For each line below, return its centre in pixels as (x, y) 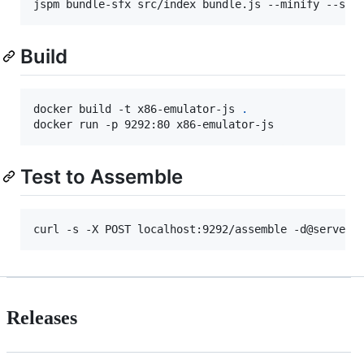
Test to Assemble (102, 176)
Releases (42, 317)
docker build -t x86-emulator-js (137, 108)
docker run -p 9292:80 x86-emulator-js (154, 124)
